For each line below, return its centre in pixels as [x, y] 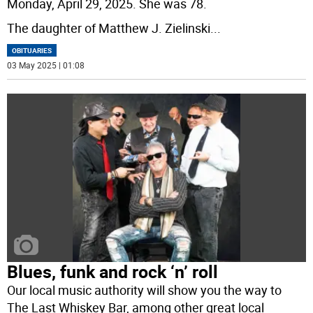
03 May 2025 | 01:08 [46, 65]
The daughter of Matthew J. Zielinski [109, 28]
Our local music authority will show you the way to [145, 290]
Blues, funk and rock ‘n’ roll [113, 271]
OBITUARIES [32, 51]
